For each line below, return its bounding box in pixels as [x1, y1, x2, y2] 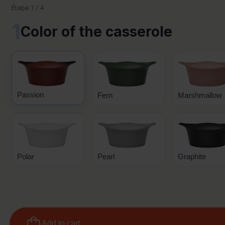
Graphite [177, 152, 206, 161]
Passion [17, 90, 44, 99]
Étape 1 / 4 [12, 4, 44, 12]
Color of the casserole [21, 23, 172, 40]
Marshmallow [177, 91, 222, 99]
